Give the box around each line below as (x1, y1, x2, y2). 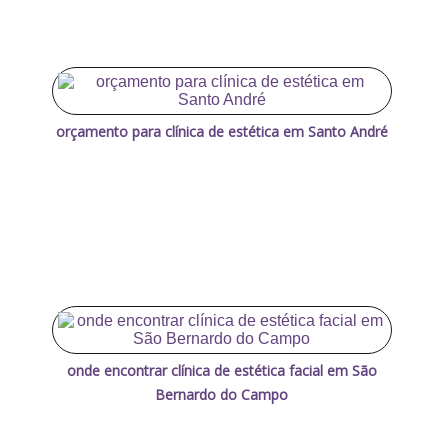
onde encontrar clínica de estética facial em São (66, 361, 377, 381)
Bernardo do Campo (155, 385, 289, 405)
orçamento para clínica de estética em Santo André (55, 122, 388, 142)
